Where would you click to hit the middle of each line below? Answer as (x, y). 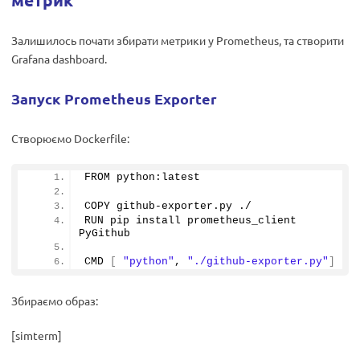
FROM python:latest (142, 178)
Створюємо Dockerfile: (70, 139)
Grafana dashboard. (59, 59)
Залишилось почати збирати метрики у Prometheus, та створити (178, 41)
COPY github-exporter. (152, 207)
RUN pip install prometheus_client (190, 221)
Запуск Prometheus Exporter (114, 99)
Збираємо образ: (55, 301)
